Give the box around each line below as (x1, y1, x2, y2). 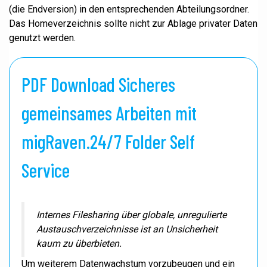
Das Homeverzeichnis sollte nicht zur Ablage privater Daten (9, 18, 257, 29)
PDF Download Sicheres (21, 73, 175, 95)
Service (21, 159, 70, 181)
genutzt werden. (9, 32, 76, 44)
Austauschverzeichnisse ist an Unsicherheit (36, 223, 218, 235)
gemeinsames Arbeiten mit (21, 101, 197, 124)
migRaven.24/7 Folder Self (21, 130, 195, 153)
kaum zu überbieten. (36, 238, 122, 249)
